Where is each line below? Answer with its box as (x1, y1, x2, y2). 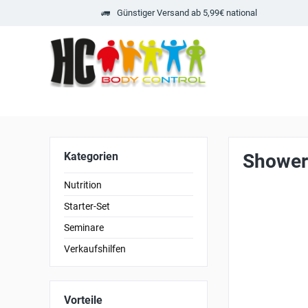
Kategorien (64, 150, 118, 163)
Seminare (64, 222, 104, 233)
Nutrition (64, 179, 102, 190)
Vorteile (64, 294, 102, 307)
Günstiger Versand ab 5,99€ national (117, 7, 257, 18)
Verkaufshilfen (64, 243, 126, 254)
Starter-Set (64, 201, 110, 212)
